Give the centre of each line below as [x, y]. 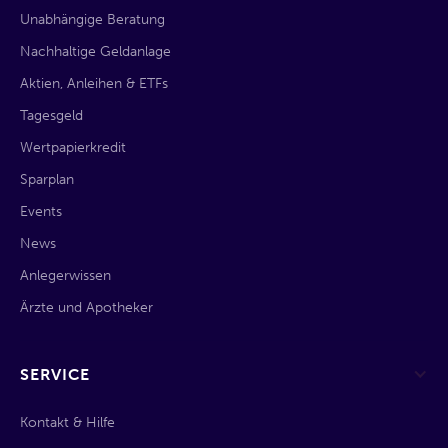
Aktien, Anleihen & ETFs [94, 83]
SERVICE [55, 374]
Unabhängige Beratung [92, 19]
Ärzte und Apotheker [86, 307]
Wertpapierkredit [73, 147]
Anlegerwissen [65, 275]
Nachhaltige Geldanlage [95, 51]
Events [41, 211]
